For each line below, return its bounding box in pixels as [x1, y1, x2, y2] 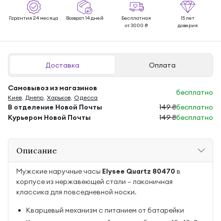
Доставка [45, 61, 79, 70]
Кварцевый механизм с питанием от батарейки [26, 206, 184, 215]
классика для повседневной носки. [16, 187, 137, 196]
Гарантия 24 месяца [9, 15, 58, 21]
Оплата [149, 61, 176, 70]
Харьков [47, 94, 71, 101]
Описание [16, 146, 57, 155]
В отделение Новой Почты [8, 103, 102, 111]
